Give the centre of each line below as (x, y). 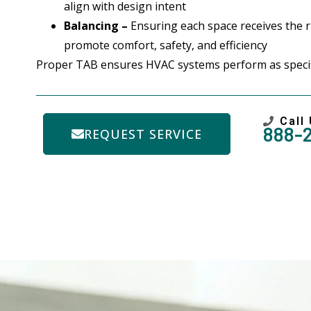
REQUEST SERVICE (143, 134)
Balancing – (96, 26)
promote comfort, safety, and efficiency (166, 45)
